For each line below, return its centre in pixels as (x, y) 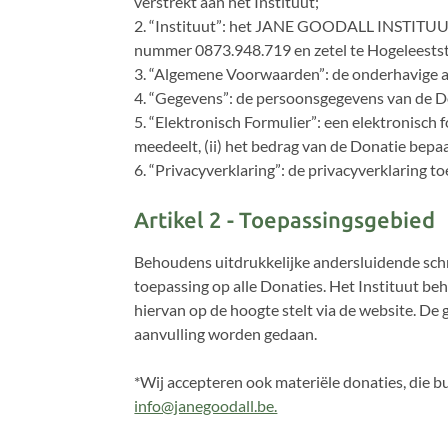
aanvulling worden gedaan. (226, 333)
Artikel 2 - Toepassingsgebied (285, 219)
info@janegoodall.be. (206, 405)
